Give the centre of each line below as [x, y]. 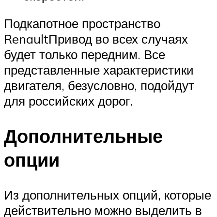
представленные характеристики [99, 70]
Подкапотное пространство [82, 23]
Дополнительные [83, 136]
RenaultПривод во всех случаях [96, 39]
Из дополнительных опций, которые [108, 194]
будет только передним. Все [85, 54]
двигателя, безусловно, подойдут [99, 85]
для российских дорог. [68, 101]
